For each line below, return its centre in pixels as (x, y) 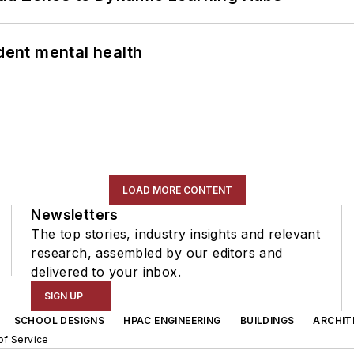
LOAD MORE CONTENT (177, 190)
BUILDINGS (267, 320)
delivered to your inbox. (106, 271)
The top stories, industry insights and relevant (176, 233)
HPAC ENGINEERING (172, 320)
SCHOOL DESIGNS (59, 320)
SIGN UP (64, 296)
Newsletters (75, 214)
